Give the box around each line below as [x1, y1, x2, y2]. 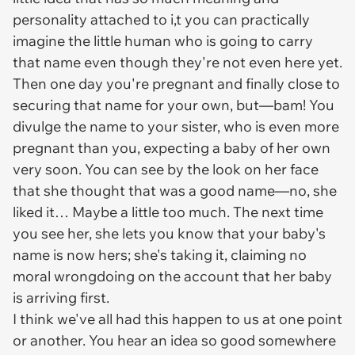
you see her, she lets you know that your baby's [13, 224, 326, 242]
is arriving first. [13, 288, 113, 307]
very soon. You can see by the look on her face [13, 160, 319, 178]
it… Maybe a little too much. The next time [46, 203, 323, 221]
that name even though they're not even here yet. [13, 53, 342, 71]
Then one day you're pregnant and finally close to [13, 74, 340, 93]
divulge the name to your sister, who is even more [13, 117, 339, 136]
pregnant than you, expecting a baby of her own [13, 139, 330, 157]
